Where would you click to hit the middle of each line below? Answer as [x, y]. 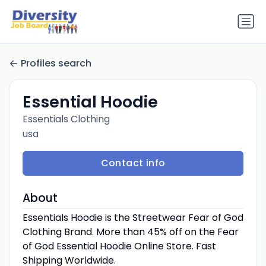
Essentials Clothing [66, 119]
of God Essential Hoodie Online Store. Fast [119, 246]
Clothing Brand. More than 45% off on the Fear [130, 232]
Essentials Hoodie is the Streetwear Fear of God [133, 218]
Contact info [133, 163]
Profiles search [56, 63]
